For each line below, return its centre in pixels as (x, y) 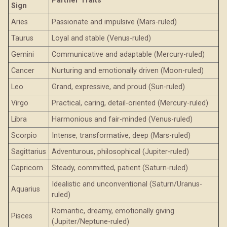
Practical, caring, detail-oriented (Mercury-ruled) (130, 103)
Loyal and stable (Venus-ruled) (101, 38)
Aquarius (26, 189)
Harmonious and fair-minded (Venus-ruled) (122, 119)
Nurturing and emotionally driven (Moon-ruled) (128, 70)
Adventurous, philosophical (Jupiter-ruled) (120, 152)
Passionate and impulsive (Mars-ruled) (114, 22)
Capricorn (27, 168)
